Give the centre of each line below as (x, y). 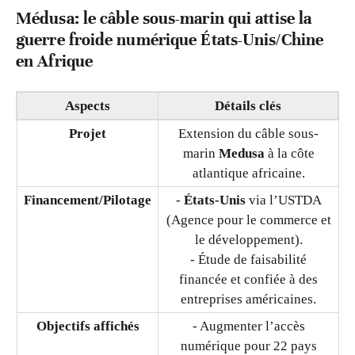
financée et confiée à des (248, 279)
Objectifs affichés (88, 326)
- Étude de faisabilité (248, 259)
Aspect (85, 105)
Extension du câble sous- (248, 133)
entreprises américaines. (248, 299)
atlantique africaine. (248, 173)
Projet (88, 133)
